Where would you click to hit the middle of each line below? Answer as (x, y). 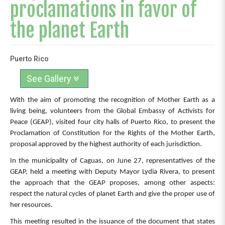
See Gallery (50, 79)
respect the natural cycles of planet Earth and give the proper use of (113, 194)
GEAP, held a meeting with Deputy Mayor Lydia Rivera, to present (113, 172)
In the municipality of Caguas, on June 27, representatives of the (113, 161)
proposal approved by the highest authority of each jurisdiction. (106, 145)
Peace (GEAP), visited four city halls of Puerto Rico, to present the (113, 123)
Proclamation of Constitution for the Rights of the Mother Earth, (113, 134)
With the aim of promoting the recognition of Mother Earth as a (113, 100)
